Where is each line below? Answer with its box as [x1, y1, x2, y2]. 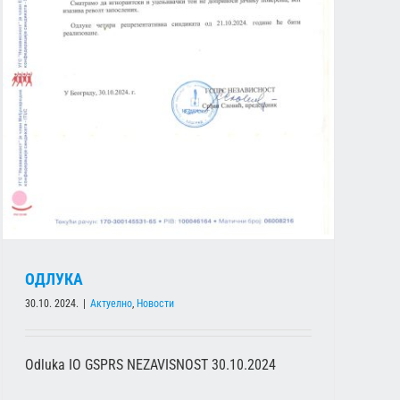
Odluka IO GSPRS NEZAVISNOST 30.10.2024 [25, 355, 276, 373]
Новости [137, 296, 174, 310]
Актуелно [90, 296, 132, 310]
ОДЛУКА [25, 269, 83, 288]
